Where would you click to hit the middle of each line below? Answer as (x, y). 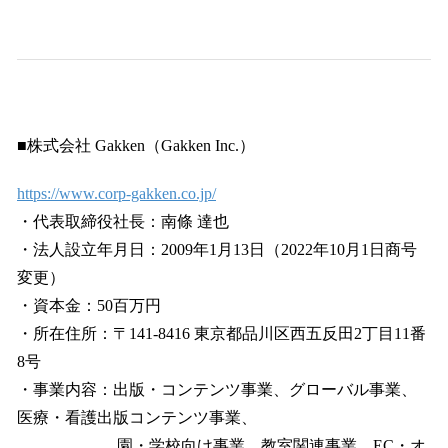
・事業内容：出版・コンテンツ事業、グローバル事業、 (217, 390)
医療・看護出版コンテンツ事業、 (137, 418)
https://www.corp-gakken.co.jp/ (116, 194)
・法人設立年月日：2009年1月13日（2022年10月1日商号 (217, 250)
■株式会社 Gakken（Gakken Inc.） (136, 146)
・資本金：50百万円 (89, 306)
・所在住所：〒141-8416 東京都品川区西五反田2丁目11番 (221, 334)
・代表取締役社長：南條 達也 (123, 222)
